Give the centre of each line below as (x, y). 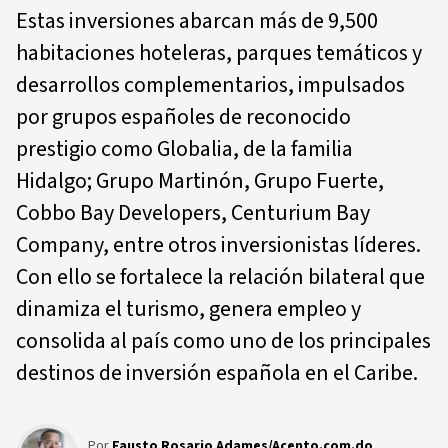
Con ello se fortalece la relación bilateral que (220, 277)
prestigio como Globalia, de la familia (184, 149)
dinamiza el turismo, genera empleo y (188, 309)
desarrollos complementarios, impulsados (210, 85)
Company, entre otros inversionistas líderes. (218, 245)
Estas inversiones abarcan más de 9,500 (197, 21)
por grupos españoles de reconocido (183, 117)
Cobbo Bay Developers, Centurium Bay (193, 213)
